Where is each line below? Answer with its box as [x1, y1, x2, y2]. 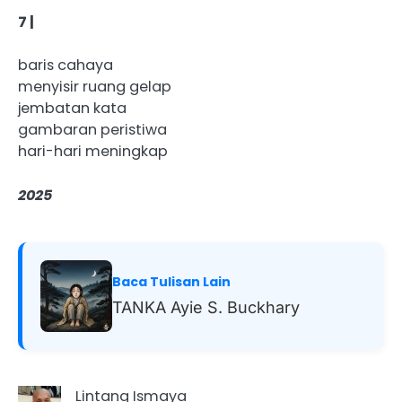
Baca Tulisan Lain [112, 272, 231, 291]
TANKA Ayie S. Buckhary [112, 297, 300, 317]
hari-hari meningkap [18, 141, 168, 162]
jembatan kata [18, 98, 127, 119]
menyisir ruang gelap [18, 76, 171, 98]
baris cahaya [18, 55, 113, 76]
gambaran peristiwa [18, 119, 167, 141]
